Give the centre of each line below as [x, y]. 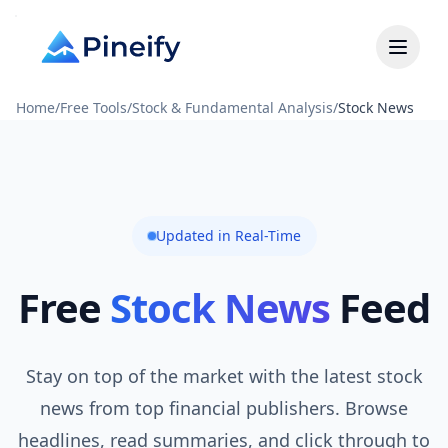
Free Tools [93, 107]
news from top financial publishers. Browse [224, 408]
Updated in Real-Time [228, 235]
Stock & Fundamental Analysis [232, 107]
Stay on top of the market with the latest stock [224, 376]
